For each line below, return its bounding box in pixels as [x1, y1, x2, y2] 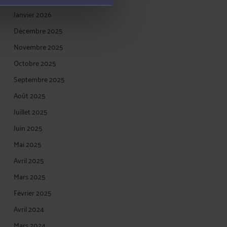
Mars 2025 [14, 170, 46, 182]
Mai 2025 [14, 137, 42, 150]
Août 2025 [14, 89, 46, 101]
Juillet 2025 [14, 105, 48, 118]
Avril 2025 [14, 154, 44, 166]
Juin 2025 [14, 121, 43, 134]
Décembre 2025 [14, 24, 63, 36]
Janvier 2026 [14, 8, 52, 20]
